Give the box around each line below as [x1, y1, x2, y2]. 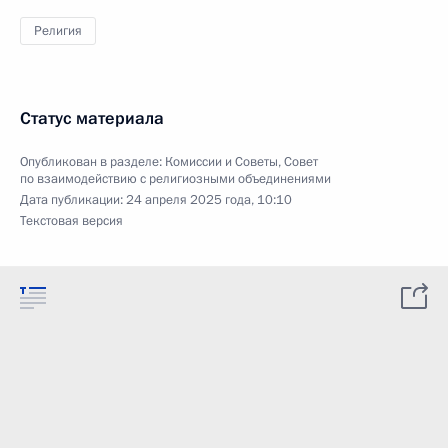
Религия [34, 22, 82, 40]
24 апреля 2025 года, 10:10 [126, 191, 292, 209]
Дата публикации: [20, 191, 126, 209]
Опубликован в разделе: [20, 153, 165, 171]
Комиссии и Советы [165, 153, 278, 171]
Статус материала [20, 107, 164, 130]
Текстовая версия [20, 212, 123, 230]
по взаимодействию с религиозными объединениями [20, 170, 331, 188]
